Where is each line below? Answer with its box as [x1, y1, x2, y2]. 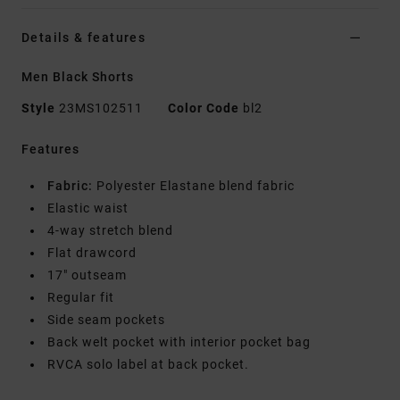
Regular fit [47, 290, 114, 305]
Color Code [168, 101, 239, 116]
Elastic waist [47, 201, 129, 216]
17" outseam [47, 268, 127, 283]
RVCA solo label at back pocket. [47, 357, 249, 372]
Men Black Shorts [21, 70, 134, 85]
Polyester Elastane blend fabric [93, 179, 295, 194]
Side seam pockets [47, 312, 165, 328]
